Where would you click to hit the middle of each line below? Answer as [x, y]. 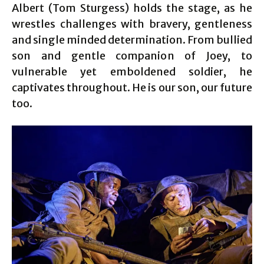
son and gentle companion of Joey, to [132, 56]
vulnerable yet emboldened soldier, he [132, 72]
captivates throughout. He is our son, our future [132, 88]
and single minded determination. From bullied [132, 40]
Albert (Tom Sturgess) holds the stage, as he [132, 8]
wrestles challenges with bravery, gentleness [132, 24]
